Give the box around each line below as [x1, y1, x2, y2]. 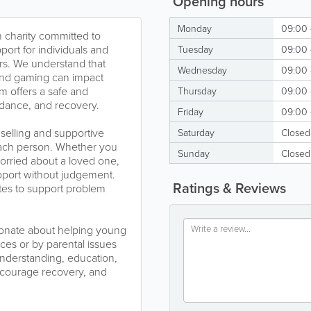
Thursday [178, 84, 217, 97]
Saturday [178, 126, 215, 139]
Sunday [178, 146, 210, 160]
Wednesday [178, 63, 227, 76]
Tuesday [178, 42, 213, 56]
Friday [178, 105, 203, 118]
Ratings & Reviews [169, 178, 286, 198]
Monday [178, 22, 212, 35]
